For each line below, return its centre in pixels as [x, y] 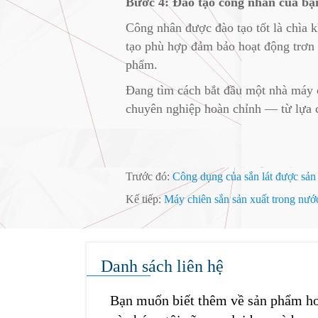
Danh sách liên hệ [162, 266]
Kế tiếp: [145, 199]
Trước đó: [149, 176]
